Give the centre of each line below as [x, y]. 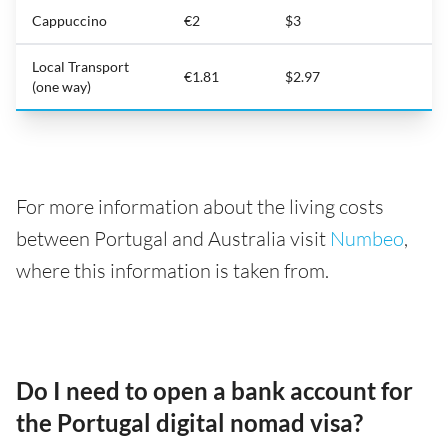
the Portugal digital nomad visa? [189, 423]
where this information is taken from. [172, 271]
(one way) [61, 87]
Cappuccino [69, 21]
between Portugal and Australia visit [173, 239]
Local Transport [80, 67]
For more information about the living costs [200, 207]
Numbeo [367, 239]
